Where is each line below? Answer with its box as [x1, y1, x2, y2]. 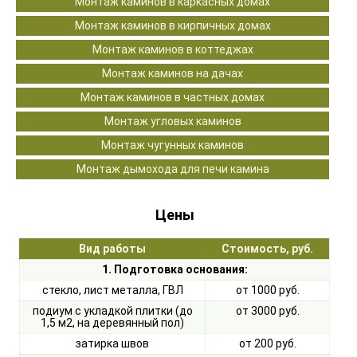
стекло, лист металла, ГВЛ [41, 284, 183, 297]
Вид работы [79, 242, 146, 256]
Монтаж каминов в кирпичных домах [74, 19, 271, 33]
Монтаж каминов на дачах [102, 67, 243, 80]
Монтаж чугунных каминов [101, 139, 244, 152]
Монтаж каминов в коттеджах [92, 43, 253, 57]
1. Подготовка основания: [101, 263, 248, 277]
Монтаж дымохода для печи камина [76, 163, 269, 176]
